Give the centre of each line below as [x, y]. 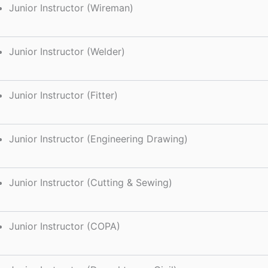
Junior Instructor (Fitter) [63, 95]
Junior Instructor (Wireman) [71, 7]
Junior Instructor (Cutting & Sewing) [91, 182]
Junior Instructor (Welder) [67, 51]
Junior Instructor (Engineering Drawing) [98, 138]
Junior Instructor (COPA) [65, 226]
